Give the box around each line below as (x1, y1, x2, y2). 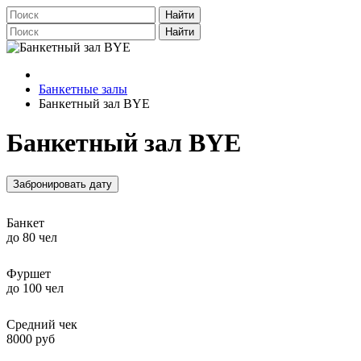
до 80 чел (6, 230, 57, 244)
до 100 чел (6, 280, 64, 295)
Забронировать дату (13, 177, 112, 190)
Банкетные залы (39, 82, 127, 96)
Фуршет (6, 266, 51, 280)
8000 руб (6, 331, 55, 346)
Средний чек (6, 317, 77, 331)
